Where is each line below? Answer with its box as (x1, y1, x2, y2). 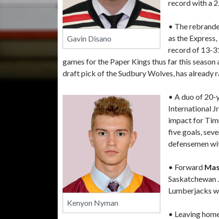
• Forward (168, 162, 204, 172)
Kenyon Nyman (67, 197, 118, 207)
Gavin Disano (67, 33, 111, 43)
